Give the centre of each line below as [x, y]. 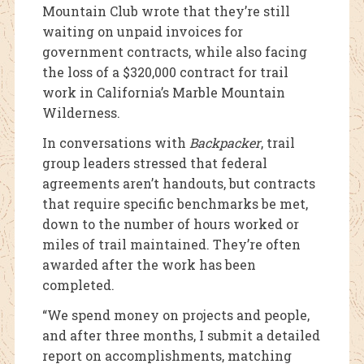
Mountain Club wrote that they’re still [166, 11]
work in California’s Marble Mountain [163, 93]
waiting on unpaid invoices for [142, 32]
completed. [78, 285]
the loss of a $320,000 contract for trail [165, 72]
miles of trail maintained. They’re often [171, 245]
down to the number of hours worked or [170, 224]
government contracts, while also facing [174, 52]
